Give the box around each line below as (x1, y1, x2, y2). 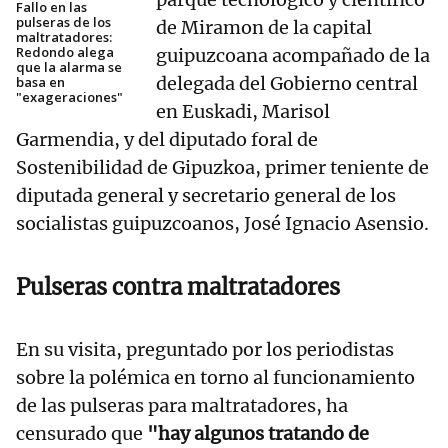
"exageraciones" (16, 88, 123, 107)
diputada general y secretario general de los (16, 184, 396, 208)
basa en (16, 73, 65, 92)
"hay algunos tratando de (143, 422, 369, 446)
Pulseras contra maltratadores (16, 273, 340, 302)
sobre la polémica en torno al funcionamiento (16, 366, 415, 390)
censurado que (16, 422, 143, 446)
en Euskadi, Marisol (156, 100, 330, 124)
